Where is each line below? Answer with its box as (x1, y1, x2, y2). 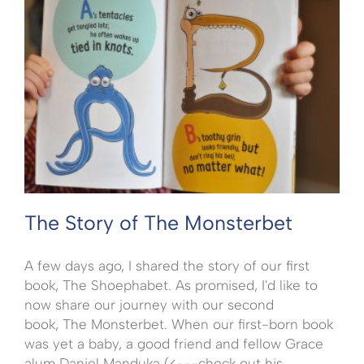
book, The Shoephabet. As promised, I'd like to (24, 277, 318, 294)
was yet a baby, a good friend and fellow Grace (24, 336, 323, 353)
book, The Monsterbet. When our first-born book (24, 316, 333, 333)
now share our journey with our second (24, 297, 274, 314)
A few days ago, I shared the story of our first (24, 258, 310, 275)
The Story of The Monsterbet (24, 210, 292, 236)
